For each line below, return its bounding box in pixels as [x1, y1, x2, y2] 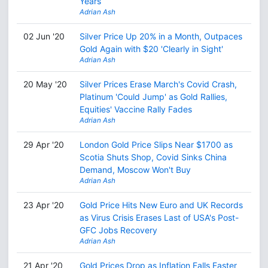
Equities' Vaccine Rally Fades [79, 104, 192, 114]
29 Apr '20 [23, 139, 64, 150]
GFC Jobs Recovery [79, 225, 157, 235]
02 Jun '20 [23, 31, 65, 41]
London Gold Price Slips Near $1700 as [79, 139, 233, 150]
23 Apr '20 [23, 200, 64, 210]
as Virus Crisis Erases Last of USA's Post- [79, 212, 239, 223]
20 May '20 [23, 79, 67, 89]
